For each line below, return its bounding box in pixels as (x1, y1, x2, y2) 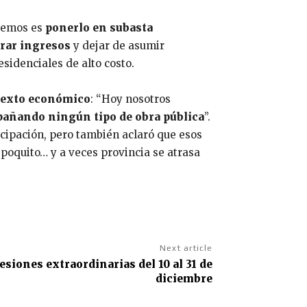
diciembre (155, 271, 212, 285)
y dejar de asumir (73, 38, 164, 52)
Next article (159, 243, 212, 253)
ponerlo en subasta (45, 21, 153, 34)
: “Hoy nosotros (90, 92, 171, 106)
